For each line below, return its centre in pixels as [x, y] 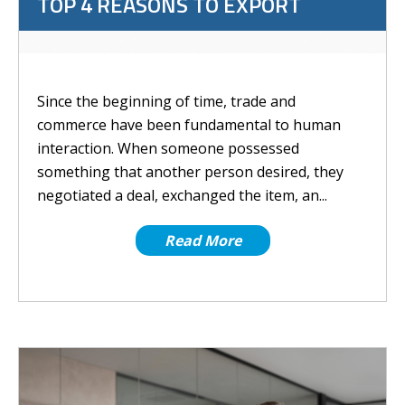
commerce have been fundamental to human [189, 125]
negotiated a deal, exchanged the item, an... [182, 195]
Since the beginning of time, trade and [166, 101]
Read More [202, 240]
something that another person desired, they [190, 172]
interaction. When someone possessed [168, 148]
